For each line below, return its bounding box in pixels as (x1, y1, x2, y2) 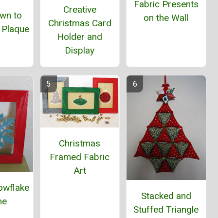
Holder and (57, 31, 103, 42)
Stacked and (141, 190, 191, 201)
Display (65, 44, 95, 56)
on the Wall (144, 12, 189, 23)
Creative (63, 3, 96, 15)
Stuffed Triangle (133, 203, 199, 215)
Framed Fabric (50, 151, 110, 163)
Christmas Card (48, 17, 111, 29)
